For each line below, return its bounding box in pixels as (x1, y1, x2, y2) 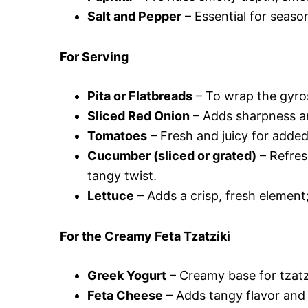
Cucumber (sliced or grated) (87, 148, 256, 163)
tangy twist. (87, 168, 157, 183)
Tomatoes (87, 129, 147, 143)
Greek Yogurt (87, 268, 166, 283)
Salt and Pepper (87, 9, 181, 23)
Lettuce (87, 188, 134, 203)
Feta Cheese (87, 288, 163, 302)
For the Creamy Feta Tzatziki (60, 229, 230, 243)
